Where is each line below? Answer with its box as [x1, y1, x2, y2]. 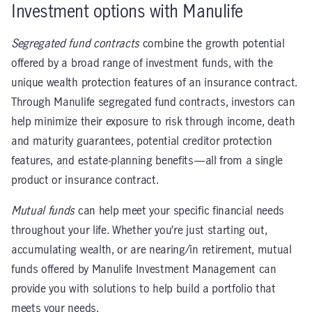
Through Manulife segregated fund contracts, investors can [11, 96, 295, 108]
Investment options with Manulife [11, 3, 243, 21]
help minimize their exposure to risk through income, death [11, 116, 295, 127]
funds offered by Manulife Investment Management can [11, 263, 276, 275]
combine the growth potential [139, 38, 285, 49]
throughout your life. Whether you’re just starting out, [11, 224, 267, 236]
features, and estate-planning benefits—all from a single [11, 155, 283, 166]
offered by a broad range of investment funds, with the [11, 57, 273, 69]
